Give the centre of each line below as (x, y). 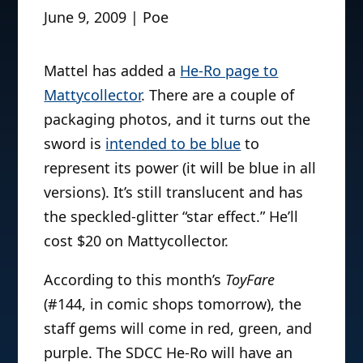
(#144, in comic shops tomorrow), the (173, 303)
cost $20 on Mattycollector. (137, 240)
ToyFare (250, 279)
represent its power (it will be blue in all (180, 167)
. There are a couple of (218, 94)
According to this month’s (135, 279)
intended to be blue (173, 143)
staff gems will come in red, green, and (178, 328)
